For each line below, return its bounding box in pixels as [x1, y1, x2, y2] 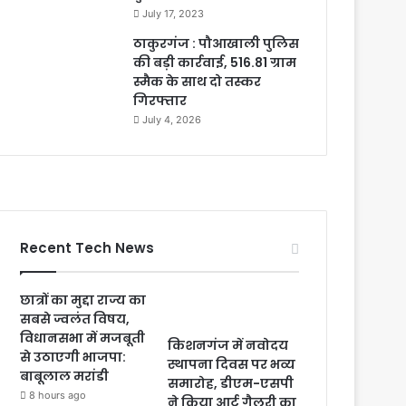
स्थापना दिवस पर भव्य [168, 355, 296, 373]
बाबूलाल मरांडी [20, 367, 110, 385]
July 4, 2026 [142, 113, 202, 126]
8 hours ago [29, 389, 87, 401]
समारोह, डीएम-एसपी [168, 374, 295, 392]
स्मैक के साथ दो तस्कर [133, 72, 262, 91]
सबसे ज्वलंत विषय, [20, 310, 130, 328]
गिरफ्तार [133, 92, 188, 110]
